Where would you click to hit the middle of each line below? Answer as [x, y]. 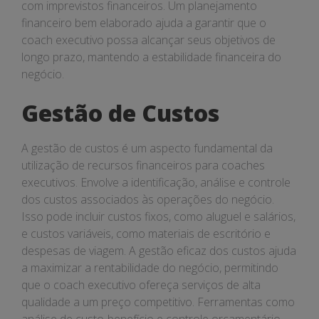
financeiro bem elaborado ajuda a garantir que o [144, 23]
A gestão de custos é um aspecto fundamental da [147, 148]
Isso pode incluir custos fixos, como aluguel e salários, [158, 216]
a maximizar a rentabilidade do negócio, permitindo [150, 268]
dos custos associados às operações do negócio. [148, 199]
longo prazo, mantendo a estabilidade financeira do [151, 57]
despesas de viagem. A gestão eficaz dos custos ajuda [159, 251]
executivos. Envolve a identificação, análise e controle [156, 182]
